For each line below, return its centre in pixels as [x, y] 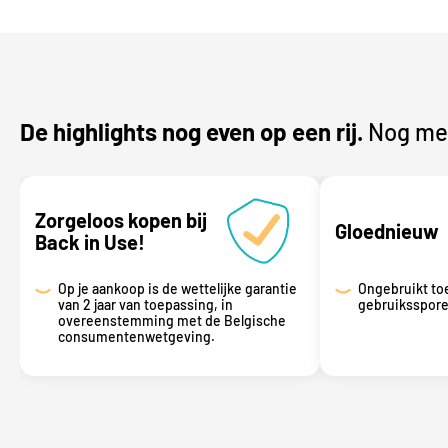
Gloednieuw [387, 230]
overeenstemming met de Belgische [171, 320]
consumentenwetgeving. [136, 336]
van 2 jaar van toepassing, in [145, 304]
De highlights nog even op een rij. [191, 131]
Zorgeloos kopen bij [121, 219]
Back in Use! [90, 241]
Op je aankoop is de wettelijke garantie [177, 288]
